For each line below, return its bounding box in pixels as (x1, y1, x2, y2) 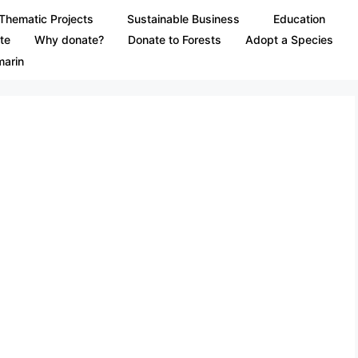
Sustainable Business (126, 11, 240, 26)
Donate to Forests (127, 33, 221, 47)
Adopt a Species (245, 33, 333, 47)
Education (272, 11, 325, 26)
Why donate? (34, 33, 104, 47)
